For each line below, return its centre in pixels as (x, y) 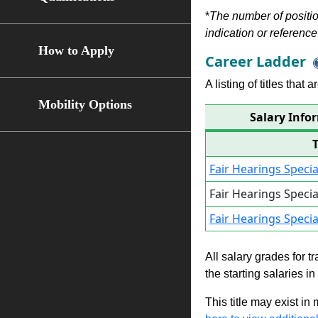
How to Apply (76, 50)
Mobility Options (85, 104)
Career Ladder (255, 61)
